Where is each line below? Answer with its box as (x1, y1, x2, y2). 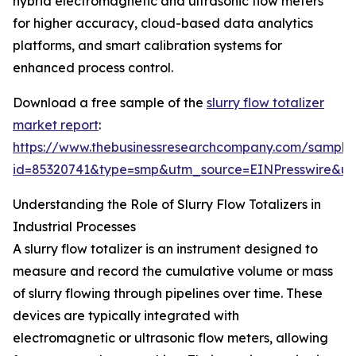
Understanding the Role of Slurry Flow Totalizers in (13, 196, 321, 213)
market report (13, 117, 99, 133)
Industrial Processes (13, 219, 136, 235)
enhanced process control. (13, 60, 173, 76)
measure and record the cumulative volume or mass (13, 263, 333, 280)
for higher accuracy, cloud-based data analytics (13, 15, 313, 32)
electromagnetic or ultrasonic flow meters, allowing (13, 330, 328, 346)
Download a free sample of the (13, 95, 207, 111)
